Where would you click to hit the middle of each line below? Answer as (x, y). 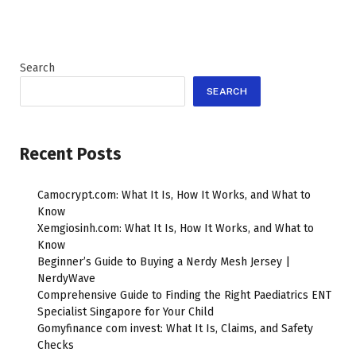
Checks (56, 345)
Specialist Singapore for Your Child (126, 311)
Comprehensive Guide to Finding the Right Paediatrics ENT (184, 295)
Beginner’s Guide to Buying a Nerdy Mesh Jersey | (164, 261)
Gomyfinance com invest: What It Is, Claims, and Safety (175, 328)
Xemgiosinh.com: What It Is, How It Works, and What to (176, 228)
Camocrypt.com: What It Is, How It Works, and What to (174, 195)
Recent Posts (71, 154)
